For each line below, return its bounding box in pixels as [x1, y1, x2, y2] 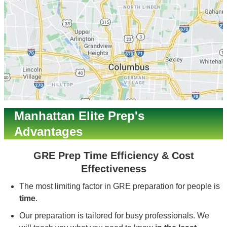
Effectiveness [81, 163, 146, 174]
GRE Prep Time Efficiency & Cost [33, 150, 194, 161]
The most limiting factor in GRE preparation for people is [19, 182, 220, 191]
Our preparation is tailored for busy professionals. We [19, 211, 209, 220]
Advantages [14, 125, 83, 138]
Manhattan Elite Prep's [14, 109, 144, 123]
